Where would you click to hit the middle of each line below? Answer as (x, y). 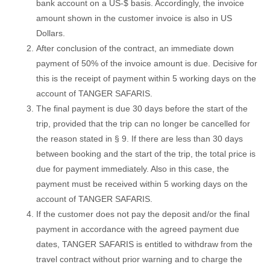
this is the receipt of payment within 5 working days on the (146, 78)
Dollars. (51, 33)
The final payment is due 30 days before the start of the (142, 108)
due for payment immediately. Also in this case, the (133, 168)
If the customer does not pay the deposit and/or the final (143, 214)
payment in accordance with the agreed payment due (138, 229)
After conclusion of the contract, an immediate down (135, 48)
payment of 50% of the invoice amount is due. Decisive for (147, 63)
